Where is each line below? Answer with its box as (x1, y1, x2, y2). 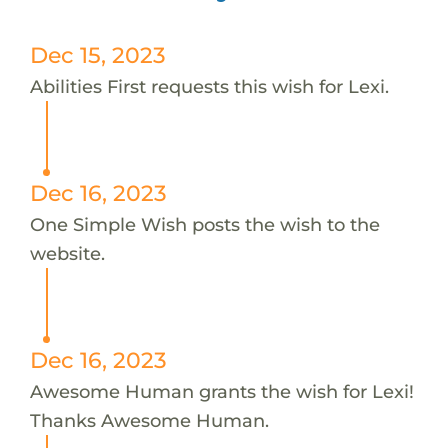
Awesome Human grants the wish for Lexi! (29, 379, 414, 403)
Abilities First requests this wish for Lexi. (29, 74, 389, 98)
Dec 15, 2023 (29, 41, 166, 68)
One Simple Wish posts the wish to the (29, 212, 380, 236)
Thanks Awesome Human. (29, 408, 269, 432)
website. (29, 241, 105, 265)
